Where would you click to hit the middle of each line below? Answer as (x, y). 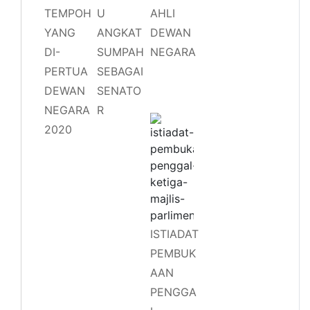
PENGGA (173, 292)
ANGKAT (120, 32)
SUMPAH (121, 52)
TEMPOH (68, 13)
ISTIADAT (174, 234)
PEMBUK (173, 253)
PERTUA (66, 71)
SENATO (119, 90)
